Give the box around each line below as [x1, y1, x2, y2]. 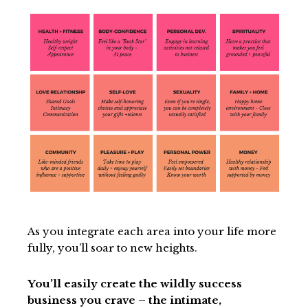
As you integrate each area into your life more [27, 224, 276, 238]
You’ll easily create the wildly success [27, 276, 242, 290]
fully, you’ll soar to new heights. [27, 241, 197, 254]
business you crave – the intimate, [27, 293, 221, 307]
